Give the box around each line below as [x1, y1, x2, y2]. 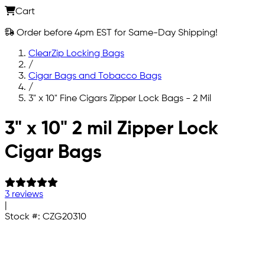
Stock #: [5, 212, 43, 222]
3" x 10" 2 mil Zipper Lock [5, 119, 218, 139]
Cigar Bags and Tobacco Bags [28, 71, 161, 81]
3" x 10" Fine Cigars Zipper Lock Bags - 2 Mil [28, 93, 211, 104]
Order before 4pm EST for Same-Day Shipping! [14, 28, 218, 38]
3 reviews [5, 189, 43, 199]
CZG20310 [43, 212, 86, 222]
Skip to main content [4, 114, 94, 124]
